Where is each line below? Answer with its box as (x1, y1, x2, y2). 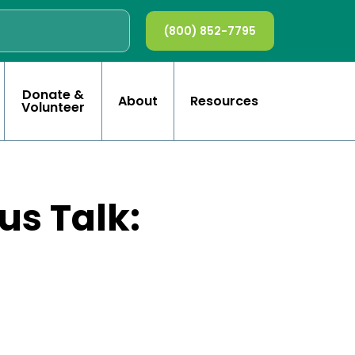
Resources (190, 91, 258, 110)
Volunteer (21, 97, 85, 116)
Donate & (22, 85, 84, 104)
